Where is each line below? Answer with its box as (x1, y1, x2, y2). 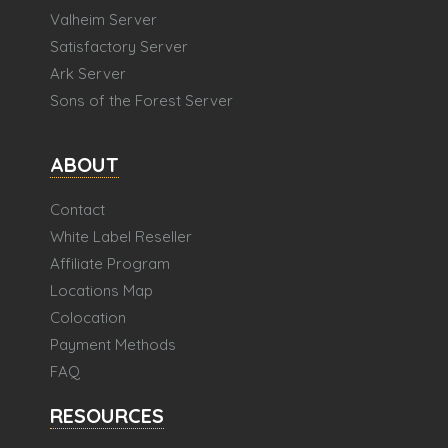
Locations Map (50, 281, 153, 301)
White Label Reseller (50, 227, 192, 247)
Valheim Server (50, 10, 157, 30)
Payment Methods (50, 335, 176, 355)
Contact (50, 200, 105, 220)
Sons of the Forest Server (50, 91, 233, 111)
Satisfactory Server (50, 37, 188, 57)
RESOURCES (50, 403, 164, 429)
